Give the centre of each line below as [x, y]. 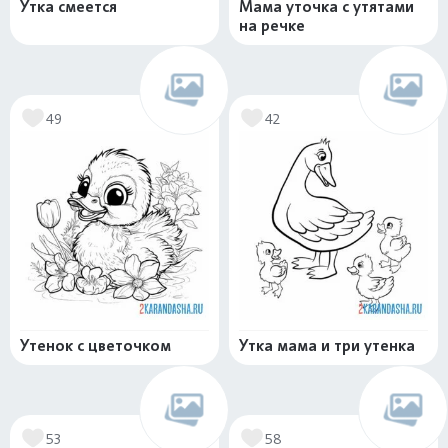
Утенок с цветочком [95, 345]
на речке [272, 25]
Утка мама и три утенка [327, 345]
